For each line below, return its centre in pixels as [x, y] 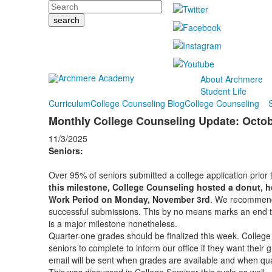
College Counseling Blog [137, 103]
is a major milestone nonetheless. [114, 223]
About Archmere [231, 79]
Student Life [223, 91]
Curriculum [69, 103]
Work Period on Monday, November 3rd [129, 199]
